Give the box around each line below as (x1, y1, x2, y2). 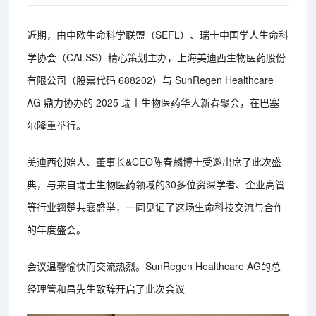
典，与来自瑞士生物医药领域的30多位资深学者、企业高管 (27, 176, 286, 191)
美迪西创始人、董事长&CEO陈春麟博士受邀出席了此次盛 (27, 154, 282, 169)
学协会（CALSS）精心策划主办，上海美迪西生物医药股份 (27, 49, 286, 64)
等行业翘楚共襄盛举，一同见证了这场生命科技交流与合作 (27, 199, 284, 214)
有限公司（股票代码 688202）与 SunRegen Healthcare (27, 72, 274, 87)
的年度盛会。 (27, 221, 87, 236)
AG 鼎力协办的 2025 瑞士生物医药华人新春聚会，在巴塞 (27, 95, 280, 109)
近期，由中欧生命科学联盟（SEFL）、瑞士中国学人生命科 (27, 27, 289, 42)
